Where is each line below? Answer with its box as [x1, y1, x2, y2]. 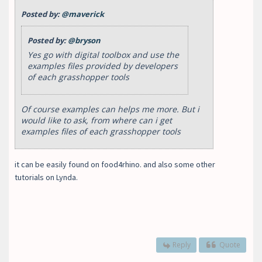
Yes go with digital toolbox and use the [27, 49, 179, 60]
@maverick [61, 8, 104, 19]
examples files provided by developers [27, 60, 178, 71]
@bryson [68, 35, 101, 46]
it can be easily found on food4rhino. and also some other [15, 158, 215, 170]
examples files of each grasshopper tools [21, 125, 183, 137]
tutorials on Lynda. [15, 171, 78, 182]
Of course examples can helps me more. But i [21, 103, 199, 115]
